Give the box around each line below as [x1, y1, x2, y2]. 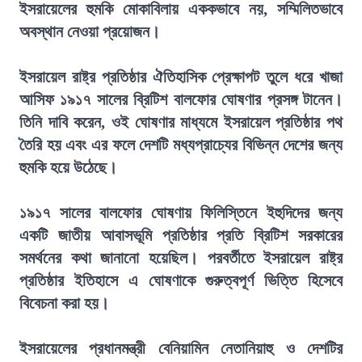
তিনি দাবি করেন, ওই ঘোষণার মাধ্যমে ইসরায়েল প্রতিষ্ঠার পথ [19, 113, 343, 131]
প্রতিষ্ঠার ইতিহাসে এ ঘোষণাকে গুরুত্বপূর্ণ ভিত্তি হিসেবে [19, 271, 343, 289]
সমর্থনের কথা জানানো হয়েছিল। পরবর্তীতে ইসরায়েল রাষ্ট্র [19, 249, 343, 267]
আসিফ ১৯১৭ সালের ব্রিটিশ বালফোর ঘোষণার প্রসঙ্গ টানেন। [19, 90, 343, 108]
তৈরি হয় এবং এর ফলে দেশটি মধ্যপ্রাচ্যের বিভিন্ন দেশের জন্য [19, 136, 343, 154]
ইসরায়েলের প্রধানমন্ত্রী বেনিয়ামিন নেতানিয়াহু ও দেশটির [19, 339, 343, 357]
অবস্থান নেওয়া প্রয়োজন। [19, 23, 160, 40]
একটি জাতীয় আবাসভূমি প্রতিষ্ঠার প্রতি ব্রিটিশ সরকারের [19, 226, 343, 244]
